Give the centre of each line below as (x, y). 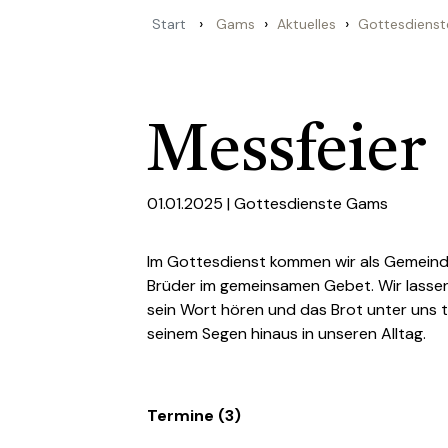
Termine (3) (194, 415)
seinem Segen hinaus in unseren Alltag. (286, 333)
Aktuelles (306, 24)
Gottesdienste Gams (311, 203)
